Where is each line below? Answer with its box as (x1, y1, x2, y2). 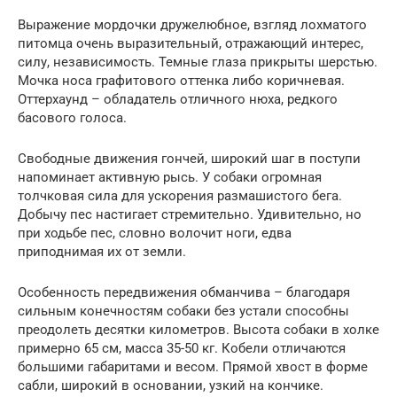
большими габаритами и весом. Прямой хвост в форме (18, 359, 368, 375)
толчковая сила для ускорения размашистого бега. (18, 188, 342, 204)
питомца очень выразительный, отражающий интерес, (18, 35, 363, 51)
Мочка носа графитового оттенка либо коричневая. (18, 73, 345, 89)
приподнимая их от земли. (18, 244, 186, 260)
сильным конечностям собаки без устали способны (18, 303, 349, 319)
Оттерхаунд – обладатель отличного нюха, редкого (18, 91, 338, 107)
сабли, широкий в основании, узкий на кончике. (18, 378, 323, 393)
